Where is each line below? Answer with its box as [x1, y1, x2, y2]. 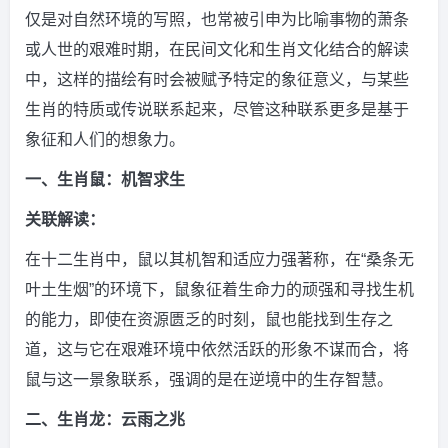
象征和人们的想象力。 [25, 131, 185, 148]
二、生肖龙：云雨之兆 [25, 411, 185, 428]
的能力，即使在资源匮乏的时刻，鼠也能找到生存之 [25, 311, 393, 328]
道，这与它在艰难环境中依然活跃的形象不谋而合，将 [25, 341, 409, 358]
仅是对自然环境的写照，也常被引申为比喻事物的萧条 [25, 11, 409, 28]
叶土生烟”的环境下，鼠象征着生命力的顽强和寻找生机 [25, 281, 414, 298]
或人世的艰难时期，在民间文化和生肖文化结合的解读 [25, 41, 409, 58]
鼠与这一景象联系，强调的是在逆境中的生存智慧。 [25, 371, 393, 388]
